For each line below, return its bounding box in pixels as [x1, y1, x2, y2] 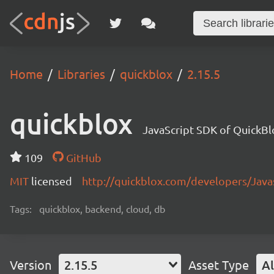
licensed [31, 174, 72, 187]
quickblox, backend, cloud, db [39, 202, 165, 215]
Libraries [57, 66, 105, 81]
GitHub [63, 151, 102, 164]
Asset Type [188, 257, 249, 272]
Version [10, 257, 51, 272]
